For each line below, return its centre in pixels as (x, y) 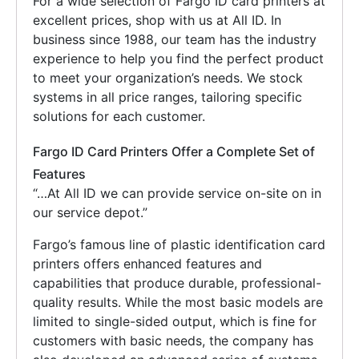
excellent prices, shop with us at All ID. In (157, 20)
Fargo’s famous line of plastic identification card (179, 244)
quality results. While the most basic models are (178, 302)
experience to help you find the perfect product (178, 58)
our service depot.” (90, 212)
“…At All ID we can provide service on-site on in (177, 193)
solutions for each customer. (119, 116)
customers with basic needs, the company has (173, 340)
